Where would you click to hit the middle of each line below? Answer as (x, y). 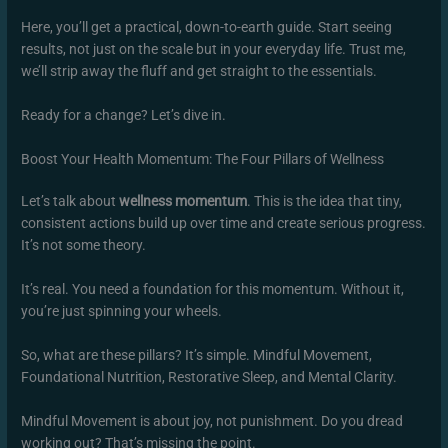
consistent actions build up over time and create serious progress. (224, 222)
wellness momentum (183, 200)
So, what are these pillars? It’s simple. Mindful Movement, (197, 354)
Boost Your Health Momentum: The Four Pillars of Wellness (203, 158)
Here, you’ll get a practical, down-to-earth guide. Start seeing (207, 27)
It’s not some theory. (84, 244)
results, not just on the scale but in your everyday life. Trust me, (214, 49)
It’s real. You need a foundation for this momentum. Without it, (213, 288)
